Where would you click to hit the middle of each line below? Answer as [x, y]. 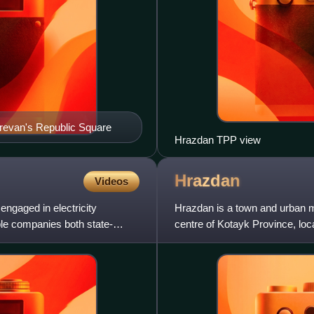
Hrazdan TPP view [218, 139]
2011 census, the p [218, 240]
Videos [111, 181]
